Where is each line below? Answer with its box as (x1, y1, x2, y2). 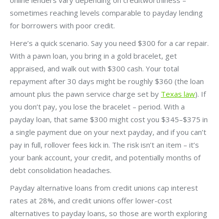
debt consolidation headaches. (10, 165, 111, 175)
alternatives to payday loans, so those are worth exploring (10, 208, 207, 218)
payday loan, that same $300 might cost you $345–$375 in (10, 114, 208, 124)
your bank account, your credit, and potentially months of (10, 152, 200, 162)
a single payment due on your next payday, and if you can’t (10, 127, 206, 137)
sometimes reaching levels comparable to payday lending (10, 7, 203, 18)
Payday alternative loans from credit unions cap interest (10, 182, 198, 193)
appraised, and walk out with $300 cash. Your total (10, 63, 179, 73)
